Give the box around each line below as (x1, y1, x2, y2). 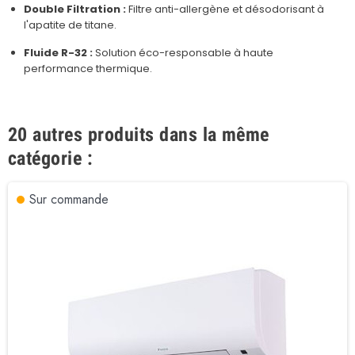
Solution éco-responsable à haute (93, 44, 273, 60)
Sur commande (29, 189, 109, 208)
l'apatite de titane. (24, 17, 116, 32)
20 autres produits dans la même (8, 123, 269, 146)
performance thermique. (24, 60, 152, 76)
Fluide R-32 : (24, 44, 93, 60)
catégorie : (8, 147, 94, 170)
